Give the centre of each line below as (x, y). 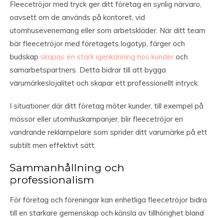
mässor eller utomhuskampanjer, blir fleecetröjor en (96, 119)
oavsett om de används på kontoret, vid (77, 18)
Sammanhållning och (67, 168)
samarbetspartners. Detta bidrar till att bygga (88, 70)
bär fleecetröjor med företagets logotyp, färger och (97, 44)
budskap (25, 57)
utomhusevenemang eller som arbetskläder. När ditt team (108, 31)
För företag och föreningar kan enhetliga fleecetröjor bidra (108, 200)
